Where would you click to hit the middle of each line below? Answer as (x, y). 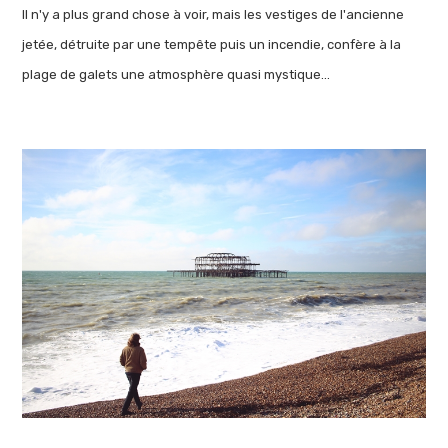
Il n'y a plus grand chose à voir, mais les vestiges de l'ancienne (213, 14)
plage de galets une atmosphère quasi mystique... (179, 74)
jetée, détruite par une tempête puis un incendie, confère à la (212, 44)
